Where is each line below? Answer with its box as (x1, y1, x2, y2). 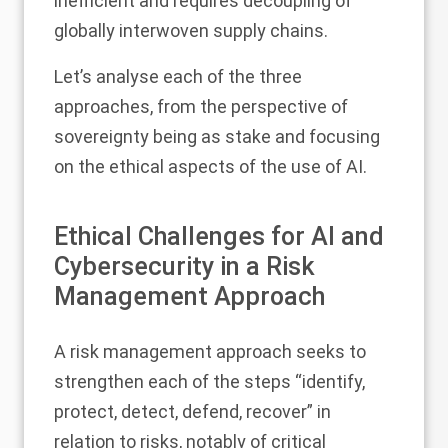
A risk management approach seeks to (54, 341, 366, 363)
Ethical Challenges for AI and (54, 222, 384, 252)
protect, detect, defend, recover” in (54, 401, 331, 423)
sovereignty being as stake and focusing (54, 126, 380, 148)
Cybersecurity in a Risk (54, 252, 315, 282)
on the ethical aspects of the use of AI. (54, 156, 367, 178)
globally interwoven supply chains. (54, 20, 328, 42)
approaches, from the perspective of (54, 96, 348, 118)
